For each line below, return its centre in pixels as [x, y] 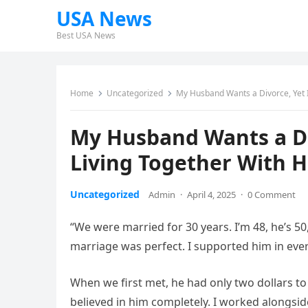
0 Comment [272, 195]
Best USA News [86, 35]
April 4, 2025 [211, 195]
